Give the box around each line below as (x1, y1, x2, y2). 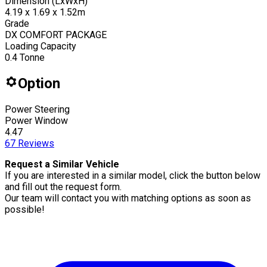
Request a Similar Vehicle (5, 158, 119, 170)
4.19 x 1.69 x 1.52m (5, 6, 85, 18)
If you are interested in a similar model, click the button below (5, 169, 260, 181)
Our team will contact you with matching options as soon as (5, 192, 251, 204)
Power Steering (5, 103, 70, 115)
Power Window (5, 114, 68, 126)
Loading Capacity (5, 40, 76, 52)
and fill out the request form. (5, 181, 122, 193)
